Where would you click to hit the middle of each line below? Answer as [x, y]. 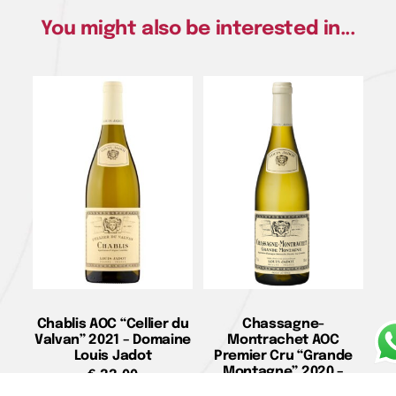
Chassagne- [283, 324]
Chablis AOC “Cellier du [113, 324]
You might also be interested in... [198, 29]
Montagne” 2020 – [283, 372]
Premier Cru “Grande [283, 356]
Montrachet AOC [283, 340]
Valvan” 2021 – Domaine [113, 340]
